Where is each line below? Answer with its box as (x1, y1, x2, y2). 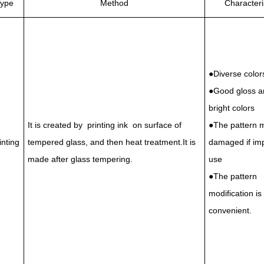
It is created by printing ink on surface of (28, 120, 181, 130)
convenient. (209, 206, 252, 215)
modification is (209, 189, 262, 198)
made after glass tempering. (28, 154, 133, 164)
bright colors (209, 103, 255, 113)
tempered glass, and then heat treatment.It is (28, 137, 196, 147)
